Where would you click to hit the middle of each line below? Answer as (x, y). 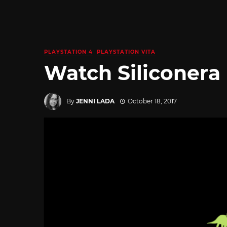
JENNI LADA (95, 101)
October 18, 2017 (152, 101)
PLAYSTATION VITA (126, 52)
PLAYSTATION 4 (68, 52)
